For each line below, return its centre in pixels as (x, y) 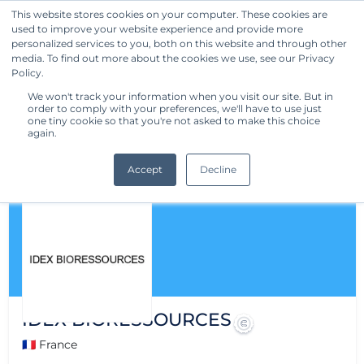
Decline (218, 169)
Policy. (28, 73)
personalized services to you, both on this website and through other (179, 43)
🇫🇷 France (49, 344)
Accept (145, 169)
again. (42, 133)
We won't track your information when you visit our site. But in (180, 96)
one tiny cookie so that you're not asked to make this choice (174, 121)
